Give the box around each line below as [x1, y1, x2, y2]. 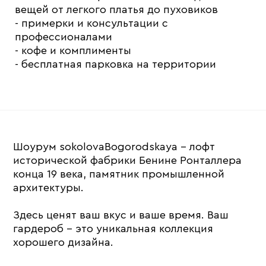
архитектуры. [13, 182, 84, 194]
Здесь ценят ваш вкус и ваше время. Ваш [13, 210, 229, 221]
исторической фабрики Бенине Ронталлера [13, 155, 242, 166]
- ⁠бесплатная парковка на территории [15, 59, 216, 70]
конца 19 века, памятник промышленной [13, 169, 225, 180]
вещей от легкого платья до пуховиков [15, 4, 218, 15]
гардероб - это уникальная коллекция [13, 223, 214, 235]
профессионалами [15, 31, 112, 43]
